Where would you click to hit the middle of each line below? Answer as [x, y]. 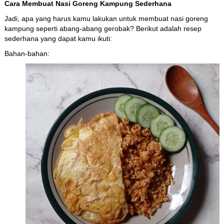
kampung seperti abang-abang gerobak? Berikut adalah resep [103, 28]
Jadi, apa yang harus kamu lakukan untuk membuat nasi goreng [106, 18]
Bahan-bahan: [27, 53]
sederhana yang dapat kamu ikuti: [58, 38]
